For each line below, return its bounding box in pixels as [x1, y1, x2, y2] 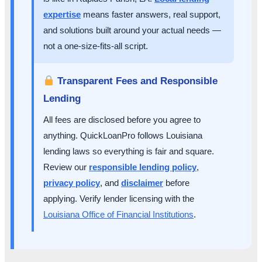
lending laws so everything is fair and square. [43, 146, 214, 157]
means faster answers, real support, [81, 9, 220, 20]
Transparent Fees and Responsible [54, 75, 218, 87]
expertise [43, 9, 81, 20]
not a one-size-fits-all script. [43, 41, 148, 51]
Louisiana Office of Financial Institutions [43, 209, 194, 220]
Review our [43, 162, 89, 173]
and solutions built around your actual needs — [43, 25, 221, 36]
